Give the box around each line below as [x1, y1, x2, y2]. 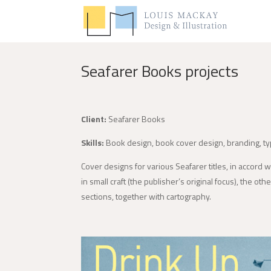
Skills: [81, 135, 105, 149]
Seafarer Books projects [81, 59, 239, 83]
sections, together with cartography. [81, 189, 212, 203]
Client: [81, 112, 107, 125]
